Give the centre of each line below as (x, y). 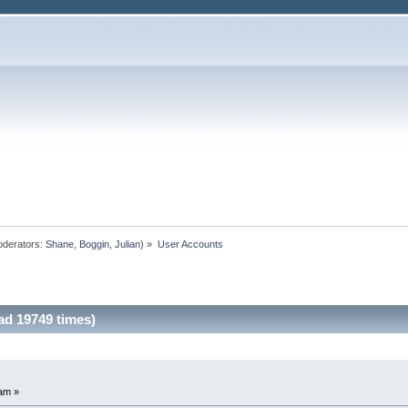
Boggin (95, 244)
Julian (128, 244)
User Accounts (190, 244)
